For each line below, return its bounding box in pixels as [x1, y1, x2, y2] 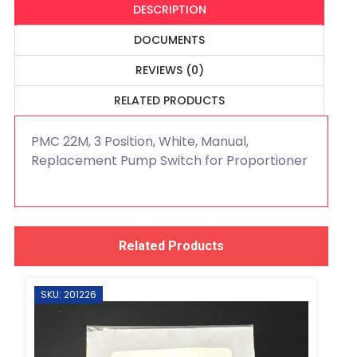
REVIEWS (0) [135, 61, 204, 78]
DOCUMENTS [134, 31, 206, 48]
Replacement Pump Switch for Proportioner [30, 151, 308, 170]
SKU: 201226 [40, 287, 96, 301]
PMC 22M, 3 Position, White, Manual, [30, 131, 249, 151]
